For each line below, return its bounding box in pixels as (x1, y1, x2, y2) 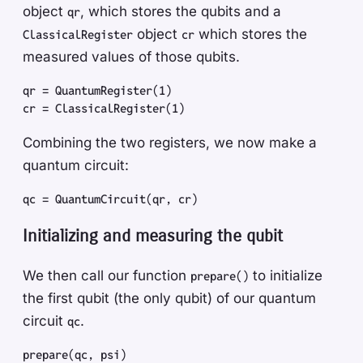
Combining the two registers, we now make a (23, 135, 317, 152)
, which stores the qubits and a (80, 3, 281, 20)
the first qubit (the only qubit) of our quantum (23, 289, 316, 306)
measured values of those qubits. (23, 49, 240, 66)
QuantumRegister (49, 83, 152, 99)
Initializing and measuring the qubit (23, 225, 283, 246)
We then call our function (23, 267, 190, 284)
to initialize (249, 267, 322, 284)
